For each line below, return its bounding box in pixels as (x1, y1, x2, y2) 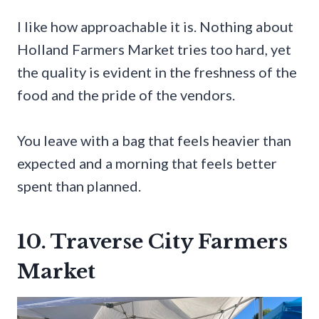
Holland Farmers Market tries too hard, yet (17, 40, 291, 58)
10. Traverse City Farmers (17, 229, 288, 254)
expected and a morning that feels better (17, 154, 277, 172)
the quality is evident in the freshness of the (17, 63, 297, 80)
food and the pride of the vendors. (17, 85, 235, 103)
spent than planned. (17, 177, 141, 194)
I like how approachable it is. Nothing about (17, 17, 293, 35)
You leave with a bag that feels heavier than (17, 131, 291, 149)
